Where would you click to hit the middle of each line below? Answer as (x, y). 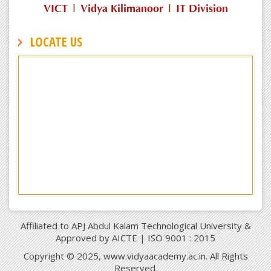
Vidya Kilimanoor (122, 9)
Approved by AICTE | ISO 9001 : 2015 (135, 238)
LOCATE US (56, 42)
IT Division (202, 9)
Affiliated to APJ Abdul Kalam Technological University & (135, 226)
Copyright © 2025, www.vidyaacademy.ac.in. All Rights (135, 256)
